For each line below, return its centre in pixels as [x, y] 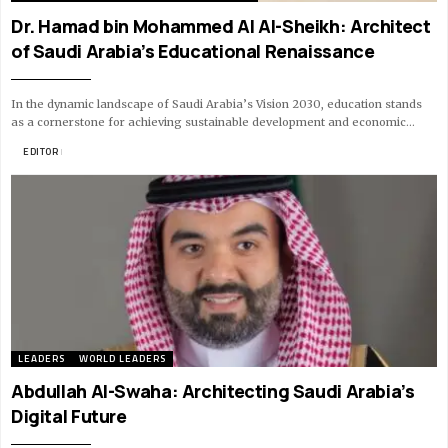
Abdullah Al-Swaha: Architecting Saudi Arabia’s [213, 390]
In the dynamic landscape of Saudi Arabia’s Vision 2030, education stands [216, 104]
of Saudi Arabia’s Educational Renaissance [193, 51]
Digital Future [69, 415]
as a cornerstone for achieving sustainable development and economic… [213, 122]
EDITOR [40, 152]
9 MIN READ [91, 152]
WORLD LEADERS [122, 358]
